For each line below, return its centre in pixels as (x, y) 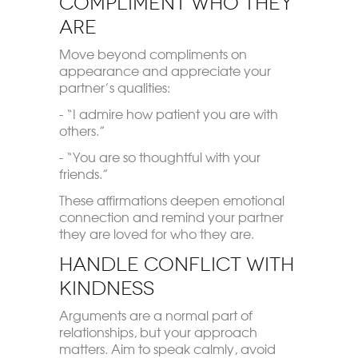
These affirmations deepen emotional (171, 199)
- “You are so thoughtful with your (159, 156)
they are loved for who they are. (156, 233)
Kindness (106, 288)
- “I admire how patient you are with (168, 113)
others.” (82, 130)
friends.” (84, 173)
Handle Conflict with (176, 264)
